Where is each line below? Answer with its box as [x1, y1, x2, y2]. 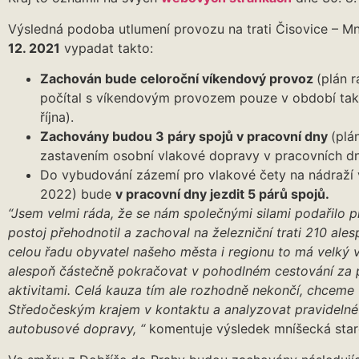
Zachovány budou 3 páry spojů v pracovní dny [40, 128, 331, 145]
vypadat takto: [60, 39, 153, 56]
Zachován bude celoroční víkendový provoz [40, 71, 317, 87]
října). [40, 109, 74, 126]
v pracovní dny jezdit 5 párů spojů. [115, 186, 329, 203]
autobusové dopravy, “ [8, 321, 145, 337]
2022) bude [40, 186, 115, 203]
